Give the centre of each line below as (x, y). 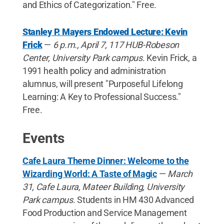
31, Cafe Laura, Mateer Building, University (103, 186)
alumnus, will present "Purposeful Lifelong (102, 83)
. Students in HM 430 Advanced (133, 199)
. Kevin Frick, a (169, 57)
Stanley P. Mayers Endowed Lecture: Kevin (105, 31)
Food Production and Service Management (104, 212)
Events (43, 138)
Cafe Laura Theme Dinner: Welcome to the (105, 160)
